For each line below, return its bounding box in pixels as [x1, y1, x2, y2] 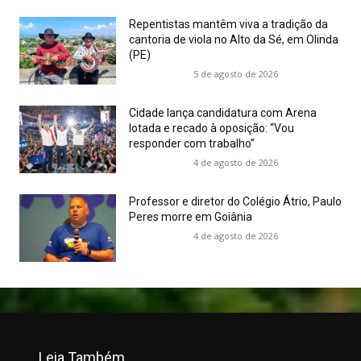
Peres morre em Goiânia [129, 210, 252, 224]
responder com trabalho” [129, 137, 255, 151]
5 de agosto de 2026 [193, 68, 278, 81]
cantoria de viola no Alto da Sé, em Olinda [129, 33, 338, 47]
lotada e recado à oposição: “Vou [129, 122, 294, 135]
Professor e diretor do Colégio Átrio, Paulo [129, 195, 342, 209]
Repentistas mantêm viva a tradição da [129, 18, 328, 31]
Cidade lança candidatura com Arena [129, 106, 317, 120]
